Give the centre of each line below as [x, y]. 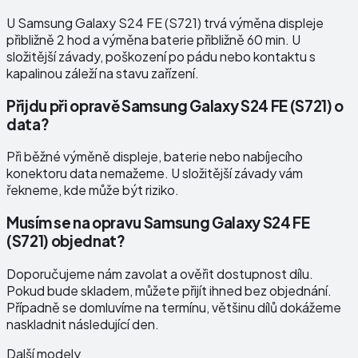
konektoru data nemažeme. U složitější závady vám [155, 173]
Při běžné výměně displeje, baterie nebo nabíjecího [155, 157]
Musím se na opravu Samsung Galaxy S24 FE [158, 223]
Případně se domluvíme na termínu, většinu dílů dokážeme [174, 307]
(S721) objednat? [66, 241]
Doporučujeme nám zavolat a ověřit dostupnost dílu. [160, 273]
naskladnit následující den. [83, 324]
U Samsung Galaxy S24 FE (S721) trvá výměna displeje [165, 23]
